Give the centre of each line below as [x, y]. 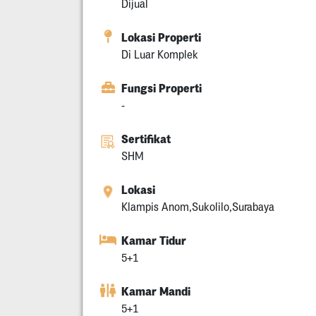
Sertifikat [146, 139]
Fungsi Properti [162, 89]
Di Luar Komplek [160, 55]
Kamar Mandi [156, 292]
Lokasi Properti [161, 38]
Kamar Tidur [154, 241]
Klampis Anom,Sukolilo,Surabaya [198, 207]
